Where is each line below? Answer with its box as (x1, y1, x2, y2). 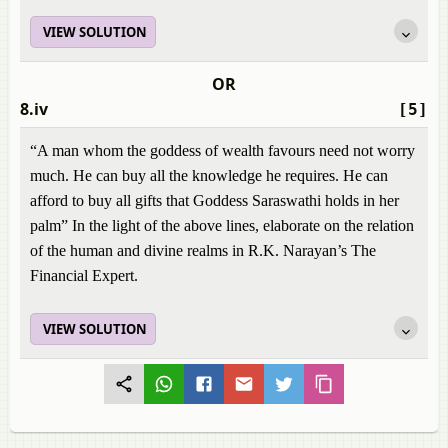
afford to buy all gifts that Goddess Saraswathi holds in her (30, 192, 399, 209)
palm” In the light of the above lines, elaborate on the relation (30, 217, 414, 234)
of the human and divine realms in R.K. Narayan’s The (30, 242, 376, 259)
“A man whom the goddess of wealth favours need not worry (30, 142, 415, 159)
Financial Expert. (30, 267, 138, 284)
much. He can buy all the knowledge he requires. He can (30, 167, 388, 184)
